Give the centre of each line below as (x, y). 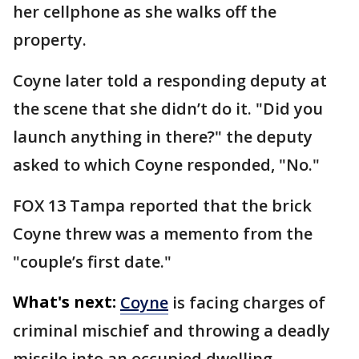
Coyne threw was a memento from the (163, 233)
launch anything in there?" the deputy (163, 136)
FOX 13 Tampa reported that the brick (162, 205)
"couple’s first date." (92, 261)
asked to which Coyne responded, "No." (166, 164)
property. (52, 39)
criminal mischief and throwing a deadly (171, 330)
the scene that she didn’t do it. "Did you (168, 108)
